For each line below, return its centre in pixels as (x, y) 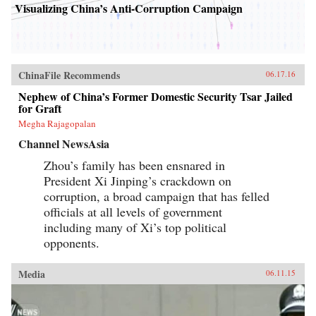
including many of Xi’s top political (135, 227)
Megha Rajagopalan (57, 123)
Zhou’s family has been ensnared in (134, 165)
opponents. (72, 242)
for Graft (40, 108)
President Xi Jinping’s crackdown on (138, 180)
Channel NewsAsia (64, 143)
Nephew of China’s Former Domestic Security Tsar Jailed (156, 96)
